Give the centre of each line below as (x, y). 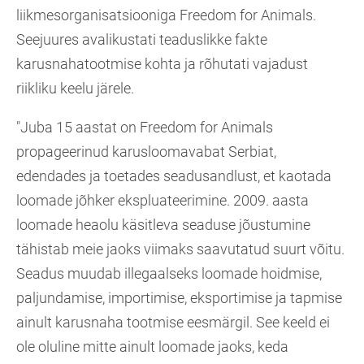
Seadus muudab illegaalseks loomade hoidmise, (169, 274)
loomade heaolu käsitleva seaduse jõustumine (163, 225)
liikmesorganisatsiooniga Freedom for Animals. (166, 15)
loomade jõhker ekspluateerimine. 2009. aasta (162, 201)
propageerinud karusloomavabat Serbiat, (146, 152)
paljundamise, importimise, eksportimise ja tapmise (179, 298)
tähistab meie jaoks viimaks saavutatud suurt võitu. (180, 249)
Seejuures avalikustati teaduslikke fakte (142, 40)
